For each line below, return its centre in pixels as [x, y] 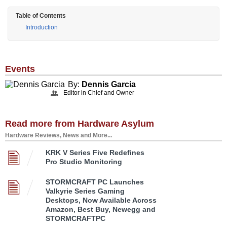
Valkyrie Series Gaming [85, 191]
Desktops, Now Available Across [101, 200]
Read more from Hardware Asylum [80, 123]
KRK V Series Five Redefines [95, 152]
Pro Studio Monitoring [84, 161]
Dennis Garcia [109, 84]
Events [20, 69]
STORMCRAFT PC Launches [95, 182]
